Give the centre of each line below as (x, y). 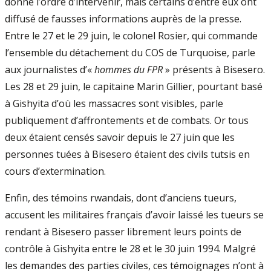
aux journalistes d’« (50, 70)
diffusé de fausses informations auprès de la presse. (123, 19)
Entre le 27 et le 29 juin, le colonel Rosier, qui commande (131, 36)
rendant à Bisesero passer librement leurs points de (123, 232)
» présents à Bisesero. (214, 70)
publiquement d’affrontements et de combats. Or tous (127, 120)
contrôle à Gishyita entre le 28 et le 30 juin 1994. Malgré (130, 249)
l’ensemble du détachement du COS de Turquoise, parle (130, 53)
